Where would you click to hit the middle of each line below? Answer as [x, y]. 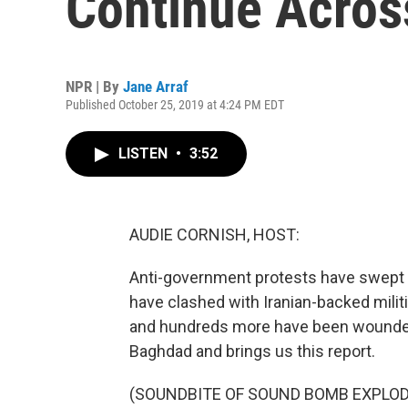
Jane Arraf [156, 87]
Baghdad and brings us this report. [252, 351]
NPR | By [94, 87]
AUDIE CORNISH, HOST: [214, 235]
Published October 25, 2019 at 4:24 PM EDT [175, 105]
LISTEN [145, 153]
